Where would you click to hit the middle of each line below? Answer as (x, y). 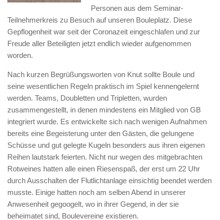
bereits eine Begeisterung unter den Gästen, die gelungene (101, 133)
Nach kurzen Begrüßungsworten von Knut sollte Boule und (101, 74)
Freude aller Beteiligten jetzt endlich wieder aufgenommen (99, 43)
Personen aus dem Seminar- (137, 8)
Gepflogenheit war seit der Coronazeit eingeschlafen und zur (104, 32)
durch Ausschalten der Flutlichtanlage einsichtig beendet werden (110, 180)
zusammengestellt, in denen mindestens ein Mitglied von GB (104, 110)
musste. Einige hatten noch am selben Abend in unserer (96, 192)
